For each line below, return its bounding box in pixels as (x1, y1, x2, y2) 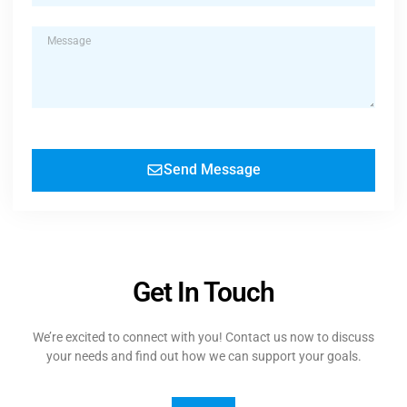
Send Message (164, 161, 262, 179)
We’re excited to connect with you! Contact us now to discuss (33, 329, 374, 344)
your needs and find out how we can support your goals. (45, 348, 362, 363)
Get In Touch (133, 275, 274, 308)
